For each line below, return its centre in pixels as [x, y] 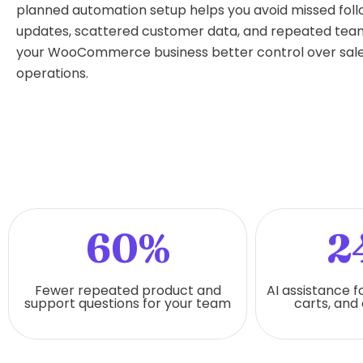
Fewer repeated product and [128, 290]
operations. [52, 73]
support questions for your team [128, 303]
